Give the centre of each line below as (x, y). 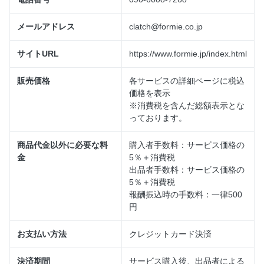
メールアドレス (46, 27)
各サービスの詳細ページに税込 (187, 81)
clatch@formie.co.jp (166, 27)
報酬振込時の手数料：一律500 (186, 194)
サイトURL (38, 54)
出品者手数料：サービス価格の (187, 170)
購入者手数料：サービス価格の (187, 145)
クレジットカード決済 (170, 234)
